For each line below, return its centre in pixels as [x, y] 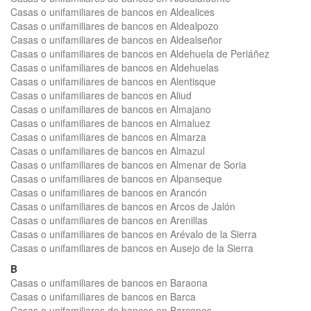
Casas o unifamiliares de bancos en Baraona [109, 283]
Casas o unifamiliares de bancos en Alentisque [113, 81]
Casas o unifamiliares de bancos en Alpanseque [116, 178]
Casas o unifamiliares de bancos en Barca [103, 296]
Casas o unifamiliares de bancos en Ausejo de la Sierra [132, 248]
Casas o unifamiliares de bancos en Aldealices [112, 12]
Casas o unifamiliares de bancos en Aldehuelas [115, 67]
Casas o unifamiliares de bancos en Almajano [111, 109]
